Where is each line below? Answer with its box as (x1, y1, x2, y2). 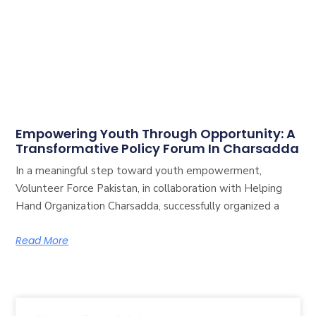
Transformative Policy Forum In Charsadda (16, 140, 300, 158)
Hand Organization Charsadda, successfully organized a (16, 199, 280, 214)
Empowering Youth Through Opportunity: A (16, 125, 296, 143)
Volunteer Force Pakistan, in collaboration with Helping (16, 181, 283, 196)
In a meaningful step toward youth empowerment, (16, 164, 262, 178)
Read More (16, 233, 69, 248)
